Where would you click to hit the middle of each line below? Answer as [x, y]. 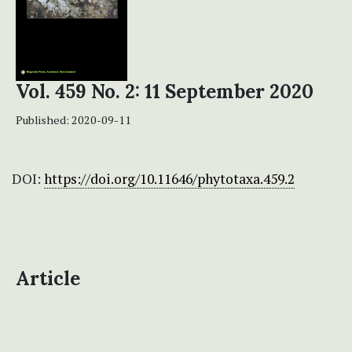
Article [48, 279]
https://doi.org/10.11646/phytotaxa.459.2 [169, 179]
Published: [44, 120]
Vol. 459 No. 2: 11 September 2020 [165, 92]
